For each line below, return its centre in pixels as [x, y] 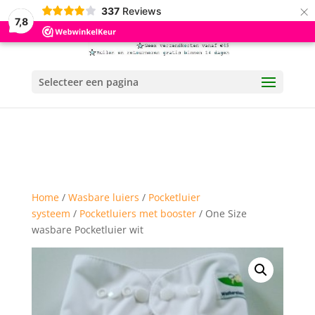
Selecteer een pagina [88, 82]
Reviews [142, 11]
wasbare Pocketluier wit [87, 230]
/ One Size [221, 213]
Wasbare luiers [103, 197]
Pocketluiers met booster [137, 213]
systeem [51, 213]
